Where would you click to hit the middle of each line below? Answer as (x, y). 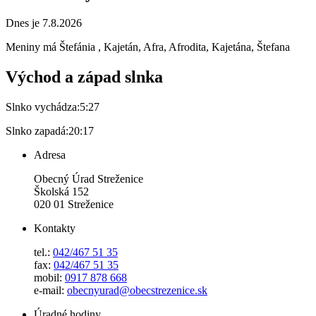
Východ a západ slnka (84, 77)
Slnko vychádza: (43, 107)
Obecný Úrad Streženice (89, 179)
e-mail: (50, 291)
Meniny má (32, 47)
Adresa (50, 155)
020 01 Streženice (74, 205)
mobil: (49, 278)
